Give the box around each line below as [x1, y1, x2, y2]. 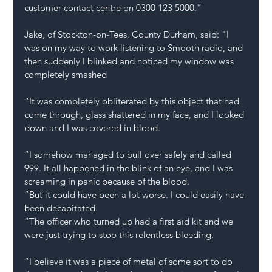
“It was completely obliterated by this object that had [24, 95, 242, 107]
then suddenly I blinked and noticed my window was [24, 55, 237, 67]
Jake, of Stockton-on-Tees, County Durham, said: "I [24, 29, 232, 41]
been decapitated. [24, 202, 98, 214]
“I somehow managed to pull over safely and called [24, 149, 234, 161]
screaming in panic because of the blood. [24, 175, 190, 188]
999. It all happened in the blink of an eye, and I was [24, 162, 236, 174]
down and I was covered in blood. [24, 122, 161, 134]
